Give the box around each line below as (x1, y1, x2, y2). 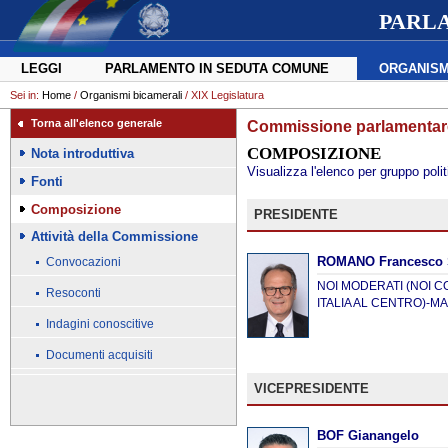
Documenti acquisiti (45, 348, 153, 362)
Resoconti (45, 286, 101, 300)
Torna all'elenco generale (30, 117, 162, 129)
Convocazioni (45, 255, 121, 269)
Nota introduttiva (30, 146, 134, 161)
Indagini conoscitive (45, 317, 154, 331)
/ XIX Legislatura (182, 89, 264, 101)
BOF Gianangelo (317, 427, 420, 443)
